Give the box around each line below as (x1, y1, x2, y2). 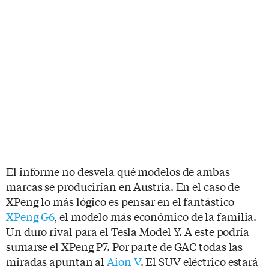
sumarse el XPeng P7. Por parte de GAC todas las (6, 238, 243, 254)
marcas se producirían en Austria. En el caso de (6, 178, 240, 194)
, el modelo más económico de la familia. (54, 208, 257, 224)
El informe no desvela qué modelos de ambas (6, 163, 230, 179)
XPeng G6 (6, 208, 55, 224)
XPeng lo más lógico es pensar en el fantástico (6, 193, 235, 209)
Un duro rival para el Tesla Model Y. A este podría (6, 223, 249, 239)
